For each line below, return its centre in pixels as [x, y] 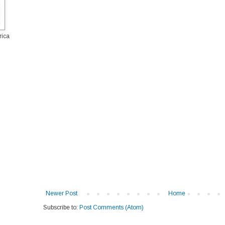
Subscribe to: [61, 208]
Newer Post [62, 194]
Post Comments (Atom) [111, 208]
